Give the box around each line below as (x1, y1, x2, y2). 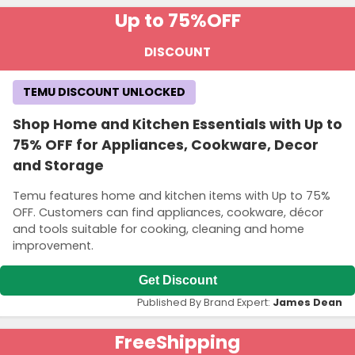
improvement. (13, 237, 94, 254)
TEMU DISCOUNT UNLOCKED (23, 84, 185, 101)
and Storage (13, 156, 104, 176)
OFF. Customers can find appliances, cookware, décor (13, 204, 323, 220)
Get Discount (138, 273, 217, 287)
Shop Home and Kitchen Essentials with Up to (13, 115, 342, 135)
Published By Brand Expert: (137, 295, 273, 309)
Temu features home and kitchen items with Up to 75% (13, 187, 330, 204)
